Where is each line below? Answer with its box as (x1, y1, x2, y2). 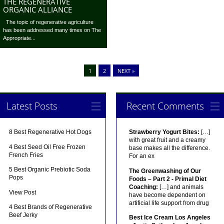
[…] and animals (157, 183, 203, 190)
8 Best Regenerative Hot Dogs (9, 128, 92, 136)
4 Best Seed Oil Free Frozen (9, 143, 86, 150)
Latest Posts (6, 99, 58, 113)
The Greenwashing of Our (128, 167, 201, 174)
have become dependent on (128, 191, 205, 198)
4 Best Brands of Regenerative (9, 203, 92, 211)
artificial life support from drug (128, 199, 209, 206)
